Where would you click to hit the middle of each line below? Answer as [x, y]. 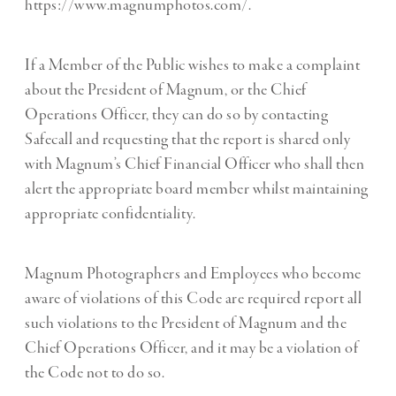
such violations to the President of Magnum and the [186, 324]
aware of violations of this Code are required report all [193, 299]
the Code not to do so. [95, 373]
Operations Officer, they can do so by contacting [176, 115]
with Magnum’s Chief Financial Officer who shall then [194, 165]
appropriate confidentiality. [110, 214]
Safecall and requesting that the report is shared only [187, 140]
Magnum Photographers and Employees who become [193, 274]
